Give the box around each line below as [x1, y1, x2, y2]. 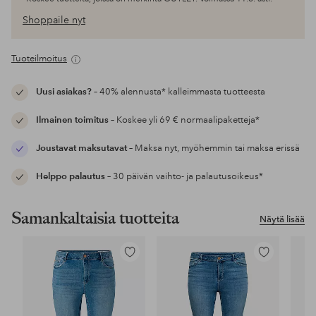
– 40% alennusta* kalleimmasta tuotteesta [92, 86, 265, 98]
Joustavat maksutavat [36, 142, 127, 154]
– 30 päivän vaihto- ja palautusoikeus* [105, 171, 263, 183]
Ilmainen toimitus [36, 114, 109, 126]
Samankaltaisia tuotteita [11, 207, 179, 229]
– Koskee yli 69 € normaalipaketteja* [109, 114, 260, 126]
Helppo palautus [36, 171, 105, 183]
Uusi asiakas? [36, 86, 92, 98]
